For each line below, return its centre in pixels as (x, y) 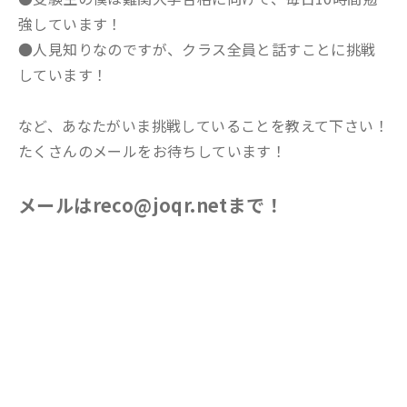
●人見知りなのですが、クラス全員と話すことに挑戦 (197, 49)
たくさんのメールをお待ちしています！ (153, 151)
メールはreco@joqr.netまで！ (151, 205)
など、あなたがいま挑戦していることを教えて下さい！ (203, 125)
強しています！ (70, 24)
